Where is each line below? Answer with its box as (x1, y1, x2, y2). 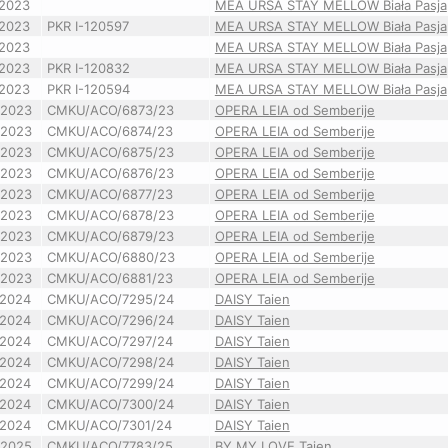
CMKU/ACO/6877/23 (46, 186, 173, 202)
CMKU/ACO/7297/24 (46, 333, 173, 349)
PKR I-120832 (46, 60, 130, 76)
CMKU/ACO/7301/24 (46, 417, 172, 433)
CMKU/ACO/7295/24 (46, 291, 174, 307)
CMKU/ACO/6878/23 (46, 207, 174, 223)
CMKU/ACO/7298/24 (46, 354, 174, 370)
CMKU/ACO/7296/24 (46, 312, 174, 328)
